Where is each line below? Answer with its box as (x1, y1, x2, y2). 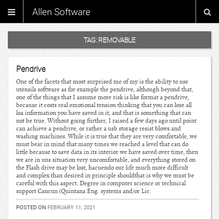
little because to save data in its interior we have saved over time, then (16, 148, 198, 156)
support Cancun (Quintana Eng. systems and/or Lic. (16, 187, 151, 195)
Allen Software (32, 5, 90, 18)
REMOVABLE (98, 35, 135, 44)
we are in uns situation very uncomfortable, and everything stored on (16, 156, 196, 164)
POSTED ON (16, 203, 47, 211)
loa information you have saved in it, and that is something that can (16, 109, 191, 117)
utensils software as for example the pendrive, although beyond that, (16, 86, 193, 93)
